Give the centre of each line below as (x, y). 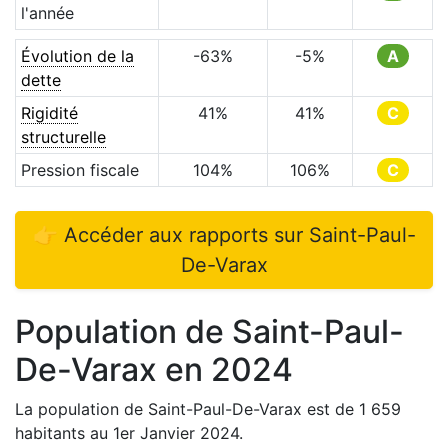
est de (328, 409)
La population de (81, 409)
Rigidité (49, 113)
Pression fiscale (79, 170)
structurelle (63, 137)
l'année (47, 13)
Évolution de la (77, 56)
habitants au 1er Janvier (107, 433)
